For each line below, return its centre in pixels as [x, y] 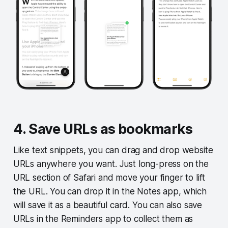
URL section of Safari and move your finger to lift [109, 178]
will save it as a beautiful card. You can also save [108, 205]
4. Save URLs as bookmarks [103, 129]
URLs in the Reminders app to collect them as [103, 219]
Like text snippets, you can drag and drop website [113, 150]
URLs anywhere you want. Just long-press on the [111, 164]
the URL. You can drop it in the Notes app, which [110, 192]
